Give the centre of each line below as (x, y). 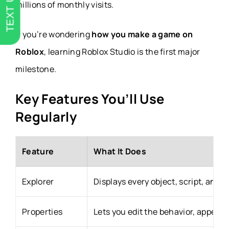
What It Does (120, 152)
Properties (42, 212)
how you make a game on (142, 35)
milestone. (36, 69)
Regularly (46, 117)
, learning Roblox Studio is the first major (122, 52)
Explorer (38, 182)
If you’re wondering (54, 35)
